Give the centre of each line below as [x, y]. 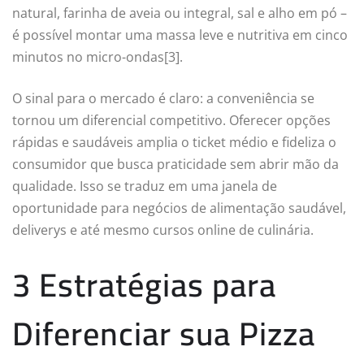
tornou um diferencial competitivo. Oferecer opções [171, 120]
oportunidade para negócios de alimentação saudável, [179, 208]
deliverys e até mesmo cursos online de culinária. [163, 230]
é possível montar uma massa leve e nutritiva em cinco [180, 35]
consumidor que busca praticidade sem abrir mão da [175, 164]
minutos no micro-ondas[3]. [97, 56]
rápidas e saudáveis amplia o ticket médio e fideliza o [174, 142]
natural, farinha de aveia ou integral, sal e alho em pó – [180, 13]
